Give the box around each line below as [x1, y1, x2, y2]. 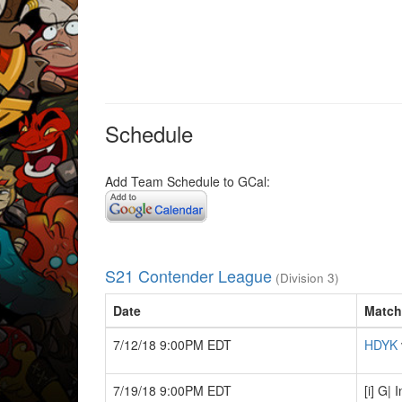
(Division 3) [272, 268, 339, 286]
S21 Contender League [105, 263, 272, 287]
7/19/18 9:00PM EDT [113, 380, 232, 399]
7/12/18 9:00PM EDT [113, 335, 232, 354]
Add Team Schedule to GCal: [105, 171, 270, 190]
